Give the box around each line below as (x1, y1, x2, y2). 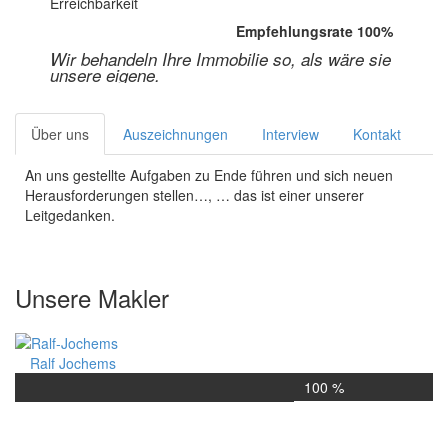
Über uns (31, 124, 89, 144)
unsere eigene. (50, 63, 160, 87)
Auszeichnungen (123, 124, 228, 144)
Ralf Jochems (30, 353, 116, 374)
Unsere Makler (15, 280, 169, 315)
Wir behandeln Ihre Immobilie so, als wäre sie (50, 47, 391, 71)
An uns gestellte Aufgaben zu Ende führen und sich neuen (25, 165, 393, 185)
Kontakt (353, 124, 401, 144)
